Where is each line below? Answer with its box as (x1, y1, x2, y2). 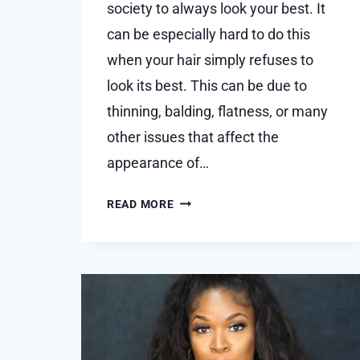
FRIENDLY (173, 213, 229, 227)
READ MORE (107, 198, 174, 212)
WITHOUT (173, 333, 228, 348)
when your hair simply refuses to (107, 51, 313, 69)
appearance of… (107, 154, 209, 172)
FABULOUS (173, 313, 235, 328)
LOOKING (173, 293, 227, 308)
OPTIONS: (173, 273, 231, 288)
